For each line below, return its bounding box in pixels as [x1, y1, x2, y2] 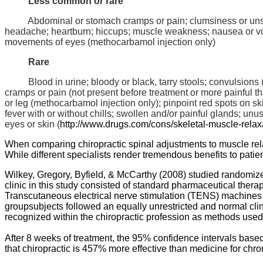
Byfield [75, 169, 103, 180]
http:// [60, 119, 82, 129]
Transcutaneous [5, 190, 72, 201]
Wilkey [5, 169, 32, 180]
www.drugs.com [82, 119, 149, 129]
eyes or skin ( [5, 119, 60, 129]
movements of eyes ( [5, 36, 90, 47]
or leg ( [5, 97, 33, 108]
